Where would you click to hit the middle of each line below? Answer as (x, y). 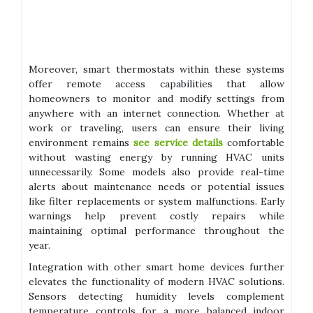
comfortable (254, 143)
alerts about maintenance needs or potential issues (156, 187)
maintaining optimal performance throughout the (156, 231)
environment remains (81, 143)
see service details (178, 143)
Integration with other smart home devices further (156, 267)
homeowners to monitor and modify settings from (156, 99)
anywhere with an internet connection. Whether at (156, 114)
